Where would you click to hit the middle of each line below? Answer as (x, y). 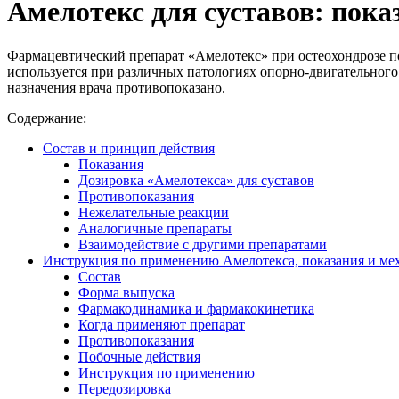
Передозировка (125, 388)
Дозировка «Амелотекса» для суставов (196, 180)
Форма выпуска (126, 292)
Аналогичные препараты (155, 228)
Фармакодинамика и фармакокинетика (196, 308)
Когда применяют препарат (162, 324)
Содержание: (47, 118)
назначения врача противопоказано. (116, 87)
